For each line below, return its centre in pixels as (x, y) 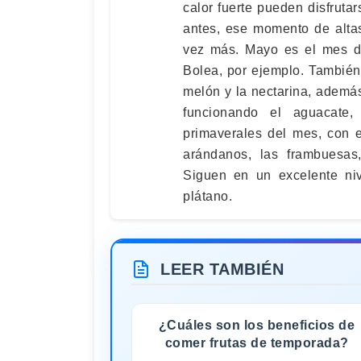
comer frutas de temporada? (257, 342)
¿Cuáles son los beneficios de (257, 325)
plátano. (207, 196)
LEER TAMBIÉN (222, 269)
